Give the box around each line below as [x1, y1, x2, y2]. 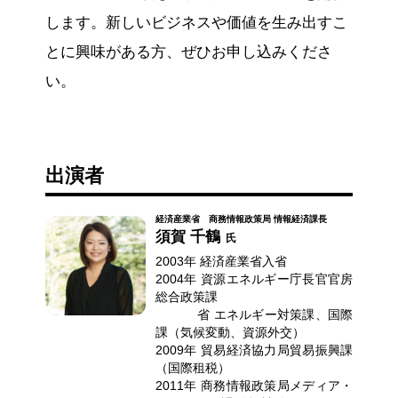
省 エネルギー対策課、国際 [155, 307, 354, 322]
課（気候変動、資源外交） [155, 325, 306, 340]
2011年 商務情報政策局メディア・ [155, 378, 354, 394]
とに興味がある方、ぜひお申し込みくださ [44, 43, 332, 60]
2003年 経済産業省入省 [155, 254, 288, 269]
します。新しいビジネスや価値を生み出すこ [44, 13, 347, 31]
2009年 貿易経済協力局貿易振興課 [155, 343, 354, 358]
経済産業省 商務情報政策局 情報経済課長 [155, 214, 328, 225]
